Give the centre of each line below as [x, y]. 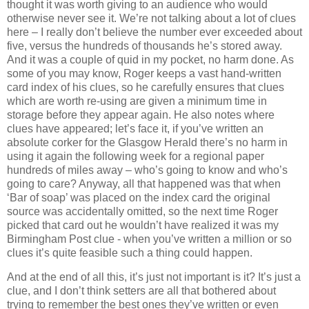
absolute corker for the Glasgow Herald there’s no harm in [147, 142]
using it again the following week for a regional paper [136, 156]
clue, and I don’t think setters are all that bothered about [141, 291]
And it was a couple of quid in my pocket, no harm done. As [150, 59]
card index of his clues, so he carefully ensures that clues [146, 87]
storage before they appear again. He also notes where [141, 114]
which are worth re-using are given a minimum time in [137, 101]
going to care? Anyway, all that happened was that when [144, 183]
